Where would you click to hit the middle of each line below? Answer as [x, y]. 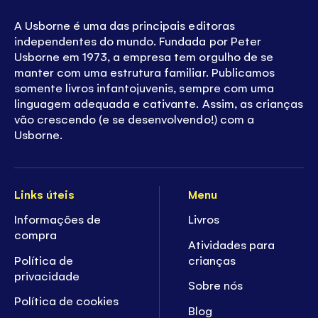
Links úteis [45, 193]
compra [36, 235]
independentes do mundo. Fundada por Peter [138, 41]
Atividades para [232, 244]
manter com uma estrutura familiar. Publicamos [144, 72]
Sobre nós [216, 285]
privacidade [47, 275]
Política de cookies [67, 301]
